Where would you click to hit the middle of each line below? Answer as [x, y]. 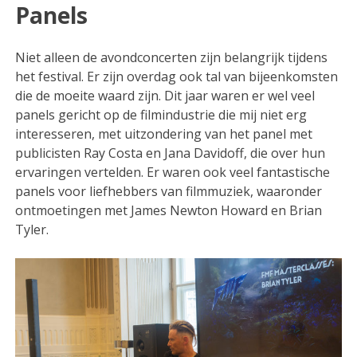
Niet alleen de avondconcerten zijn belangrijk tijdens [172, 57]
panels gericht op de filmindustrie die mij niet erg [161, 114]
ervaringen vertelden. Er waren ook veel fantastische [173, 172]
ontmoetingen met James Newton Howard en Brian [169, 210]
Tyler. [35, 229]
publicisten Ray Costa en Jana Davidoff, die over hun [171, 153]
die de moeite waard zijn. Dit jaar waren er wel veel [165, 95]
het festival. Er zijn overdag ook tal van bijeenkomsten [177, 76]
